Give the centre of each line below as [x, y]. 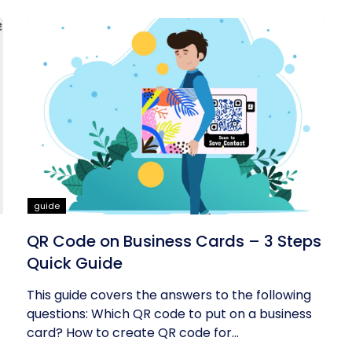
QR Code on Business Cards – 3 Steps [174, 241]
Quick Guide [75, 263]
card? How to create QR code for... [133, 333]
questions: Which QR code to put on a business [170, 314]
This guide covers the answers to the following [169, 295]
